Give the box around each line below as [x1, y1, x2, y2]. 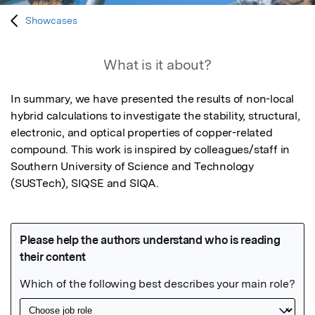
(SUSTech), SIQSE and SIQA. [11, 176, 159, 191]
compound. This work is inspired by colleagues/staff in [11, 143, 290, 157]
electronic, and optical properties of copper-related [11, 126, 273, 140]
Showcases [25, 15, 78, 27]
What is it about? [103, 56, 212, 74]
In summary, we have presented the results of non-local [11, 92, 295, 106]
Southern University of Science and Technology [11, 160, 254, 174]
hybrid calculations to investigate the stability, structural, [11, 109, 300, 123]
